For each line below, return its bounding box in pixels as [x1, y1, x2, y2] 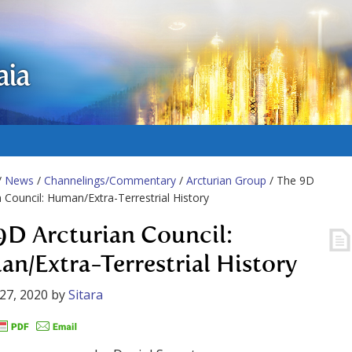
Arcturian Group [186, 173, 266, 188]
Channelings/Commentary [44, 173, 176, 188]
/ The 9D [266, 173, 314, 188]
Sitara [68, 286, 103, 303]
